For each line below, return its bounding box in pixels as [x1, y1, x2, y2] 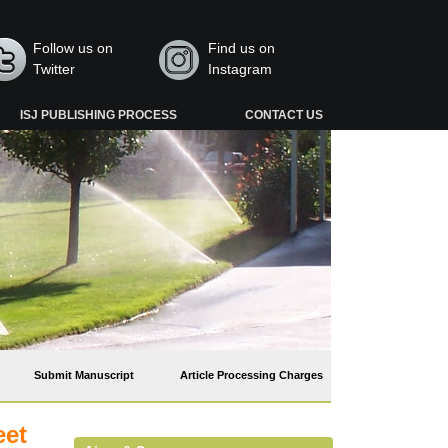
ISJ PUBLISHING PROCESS [20, 108, 178, 122]
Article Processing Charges [180, 369, 323, 381]
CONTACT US [244, 108, 323, 122]
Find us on [207, 40, 275, 56]
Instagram [207, 61, 272, 77]
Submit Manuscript [34, 369, 134, 381]
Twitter [33, 61, 76, 77]
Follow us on [33, 40, 114, 56]
